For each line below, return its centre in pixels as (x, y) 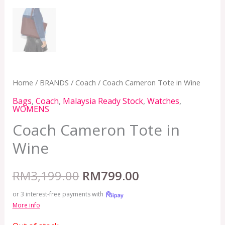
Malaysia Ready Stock (103, 101)
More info (26, 205)
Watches (163, 101)
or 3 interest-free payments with (59, 194)
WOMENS (31, 109)
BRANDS (54, 83)
